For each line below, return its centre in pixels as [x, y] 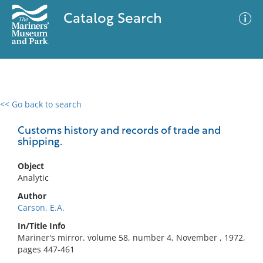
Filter [237, 115]
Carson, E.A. [41, 208]
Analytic [33, 178]
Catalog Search [112, 19]
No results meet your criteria [129, 176]
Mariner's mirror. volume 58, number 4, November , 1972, [131, 237]
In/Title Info [42, 226]
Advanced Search [174, 114]
